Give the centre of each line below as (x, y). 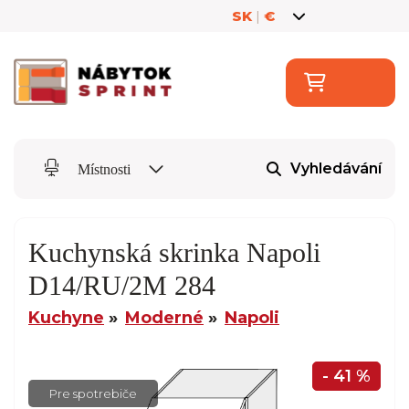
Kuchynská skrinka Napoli (174, 252)
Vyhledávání (336, 169)
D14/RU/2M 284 (122, 285)
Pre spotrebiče (93, 393)
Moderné (164, 317)
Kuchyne (66, 317)
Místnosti (104, 169)
